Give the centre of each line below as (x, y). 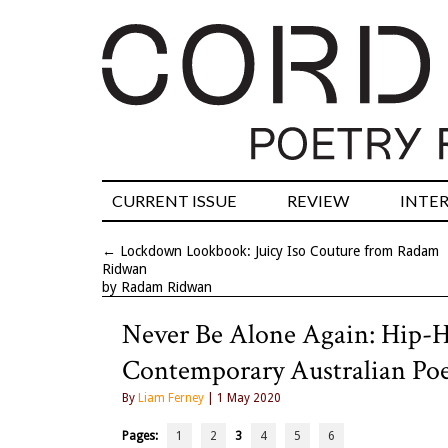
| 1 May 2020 (242, 398)
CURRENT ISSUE (174, 201)
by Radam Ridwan (157, 287)
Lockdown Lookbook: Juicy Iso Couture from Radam (279, 251)
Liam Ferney (171, 398)
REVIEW (318, 201)
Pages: (144, 436)
